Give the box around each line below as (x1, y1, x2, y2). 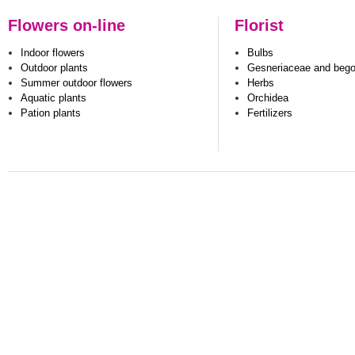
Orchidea (247, 92, 288, 105)
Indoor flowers (21, 47, 85, 59)
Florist (235, 17, 284, 35)
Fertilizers (247, 106, 292, 119)
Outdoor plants (21, 62, 88, 74)
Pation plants (21, 106, 81, 119)
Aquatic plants (21, 92, 86, 105)
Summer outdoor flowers (21, 77, 132, 90)
